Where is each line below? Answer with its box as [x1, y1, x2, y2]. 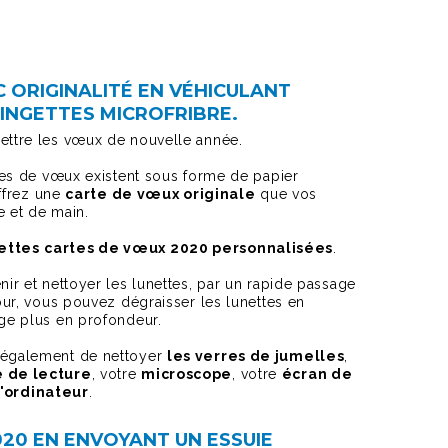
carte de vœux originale [65, 186, 256, 202]
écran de [281, 366, 353, 382]
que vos [255, 186, 318, 202]
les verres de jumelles [166, 348, 345, 364]
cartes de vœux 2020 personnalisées [44, 240, 334, 256]
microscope [141, 366, 233, 382]
